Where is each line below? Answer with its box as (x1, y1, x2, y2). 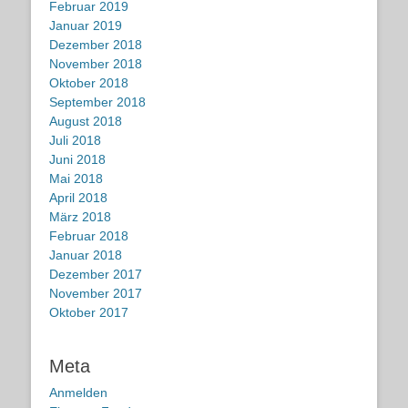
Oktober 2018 (49, 76, 128, 91)
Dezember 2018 (49, 37, 142, 53)
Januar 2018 (49, 248, 122, 263)
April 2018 (49, 190, 107, 206)
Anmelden (49, 385, 107, 401)
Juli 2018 (49, 133, 101, 148)
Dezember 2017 (49, 267, 142, 282)
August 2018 (49, 114, 122, 129)
